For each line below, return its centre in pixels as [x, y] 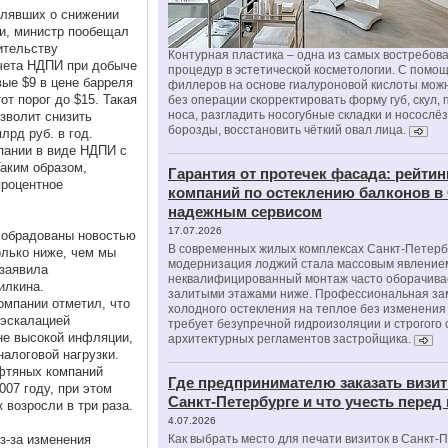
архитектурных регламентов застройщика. [289, 339]
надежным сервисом [245, 211]
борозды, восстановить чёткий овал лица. [288, 130]
